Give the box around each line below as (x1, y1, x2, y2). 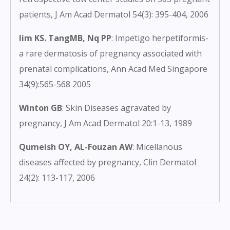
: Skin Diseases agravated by (62, 102, 171, 114)
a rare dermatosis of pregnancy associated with (19, 48, 202, 60)
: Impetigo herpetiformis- (111, 32, 208, 44)
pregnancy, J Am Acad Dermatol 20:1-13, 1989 (19, 118, 192, 129)
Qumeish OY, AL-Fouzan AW (19, 141, 132, 153)
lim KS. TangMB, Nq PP (19, 32, 111, 44)
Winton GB (19, 102, 62, 114)
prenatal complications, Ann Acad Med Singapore (19, 63, 207, 75)
